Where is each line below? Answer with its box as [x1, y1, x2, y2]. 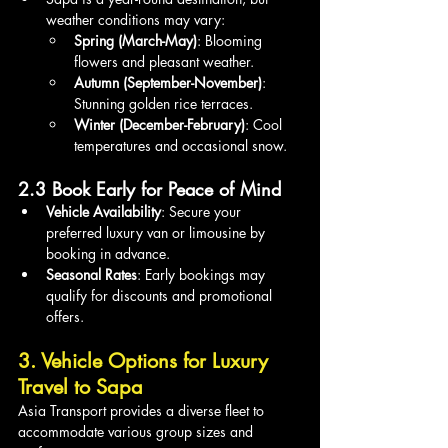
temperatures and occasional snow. [74, 135, 287, 155]
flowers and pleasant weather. [74, 51, 254, 71]
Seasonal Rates [46, 264, 137, 284]
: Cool [245, 114, 286, 134]
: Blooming [197, 30, 266, 50]
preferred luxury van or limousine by [46, 222, 269, 242]
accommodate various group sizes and [18, 421, 257, 441]
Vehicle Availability [46, 201, 161, 221]
